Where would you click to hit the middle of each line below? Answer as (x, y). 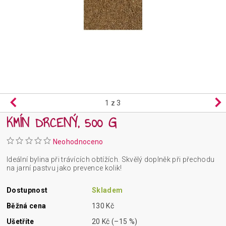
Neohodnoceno (78, 142)
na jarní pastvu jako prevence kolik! (64, 168)
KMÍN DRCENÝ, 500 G (61, 123)
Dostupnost (27, 190)
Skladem (107, 190)
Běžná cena (26, 206)
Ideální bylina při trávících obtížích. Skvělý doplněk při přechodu (111, 160)
